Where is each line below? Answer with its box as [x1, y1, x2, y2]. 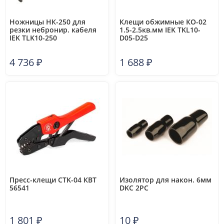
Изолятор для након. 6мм [119, 175, 211, 184]
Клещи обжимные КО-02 [119, 17, 206, 26]
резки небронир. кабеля [9, 25, 96, 34]
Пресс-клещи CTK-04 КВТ [9, 175, 96, 184]
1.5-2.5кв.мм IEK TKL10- [119, 25, 200, 34]
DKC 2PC [119, 183, 148, 192]
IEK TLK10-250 [9, 33, 57, 42]
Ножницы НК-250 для [9, 17, 85, 26]
